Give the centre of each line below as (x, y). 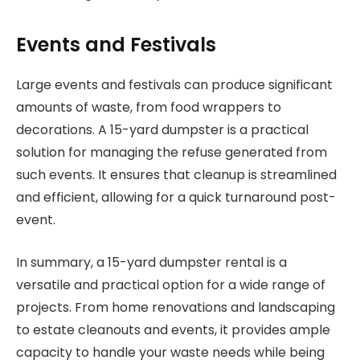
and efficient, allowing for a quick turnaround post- (176, 198)
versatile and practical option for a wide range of (171, 284)
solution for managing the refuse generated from (172, 153)
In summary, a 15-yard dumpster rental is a (151, 262)
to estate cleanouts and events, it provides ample (173, 329)
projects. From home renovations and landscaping (176, 307)
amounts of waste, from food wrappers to (149, 108)
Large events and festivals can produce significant (174, 85)
